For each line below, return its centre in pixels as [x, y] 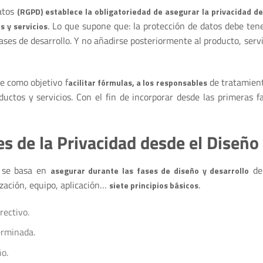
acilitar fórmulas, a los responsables [137, 83]
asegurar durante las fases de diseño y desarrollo [150, 170]
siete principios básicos [154, 185]
